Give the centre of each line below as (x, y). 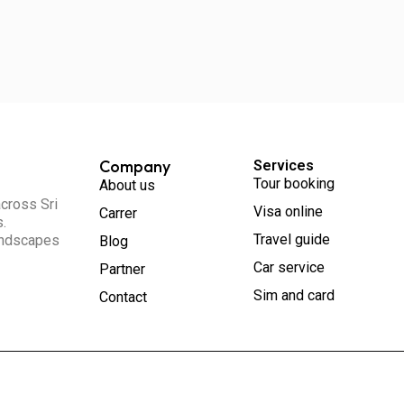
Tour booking (294, 183)
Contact (123, 297)
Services (284, 165)
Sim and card (294, 295)
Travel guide (292, 239)
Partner (122, 269)
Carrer (118, 213)
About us (127, 185)
